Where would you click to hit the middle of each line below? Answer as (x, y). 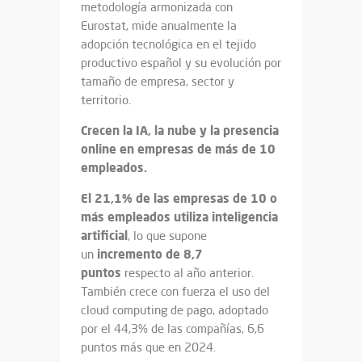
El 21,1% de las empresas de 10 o (179, 198)
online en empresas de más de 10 (178, 149)
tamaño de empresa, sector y (158, 81)
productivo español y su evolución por (181, 63)
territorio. (106, 100)
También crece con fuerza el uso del (175, 291)
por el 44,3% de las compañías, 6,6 (173, 328)
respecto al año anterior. (187, 273)
